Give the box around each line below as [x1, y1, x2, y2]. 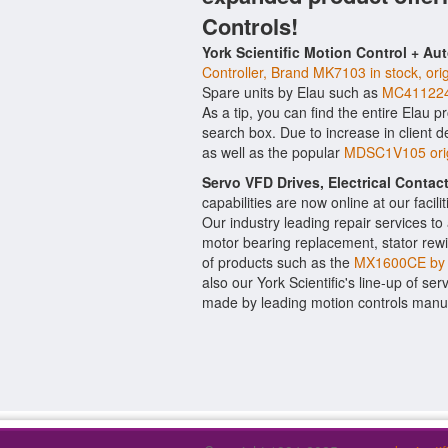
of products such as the [202, 252, 354, 272]
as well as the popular [202, 142, 344, 162]
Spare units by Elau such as [202, 82, 382, 102]
